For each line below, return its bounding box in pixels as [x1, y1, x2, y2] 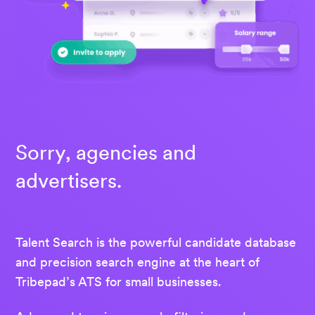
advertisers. [15, 168, 122, 194]
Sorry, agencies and [15, 140, 196, 166]
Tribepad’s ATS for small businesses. [15, 274, 221, 290]
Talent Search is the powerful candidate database [15, 234, 296, 251]
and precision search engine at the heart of [15, 254, 259, 271]
